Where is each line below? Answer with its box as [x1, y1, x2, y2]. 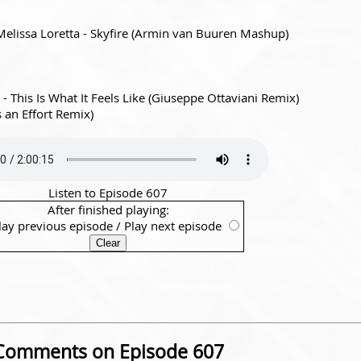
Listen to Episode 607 [48, 184, 168, 201]
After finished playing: [47, 201, 169, 218]
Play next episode [124, 217, 222, 234]
